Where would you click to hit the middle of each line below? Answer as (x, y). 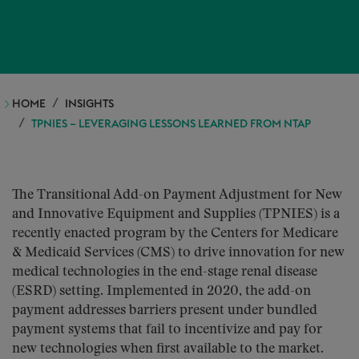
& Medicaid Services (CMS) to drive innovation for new (178, 253)
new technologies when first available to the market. (168, 349)
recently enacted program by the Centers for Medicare (175, 234)
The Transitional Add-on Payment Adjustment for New (177, 195)
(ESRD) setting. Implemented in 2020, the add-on (161, 291)
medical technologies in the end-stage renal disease (165, 272)
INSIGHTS (89, 104)
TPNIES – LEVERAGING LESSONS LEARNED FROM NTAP (171, 124)
